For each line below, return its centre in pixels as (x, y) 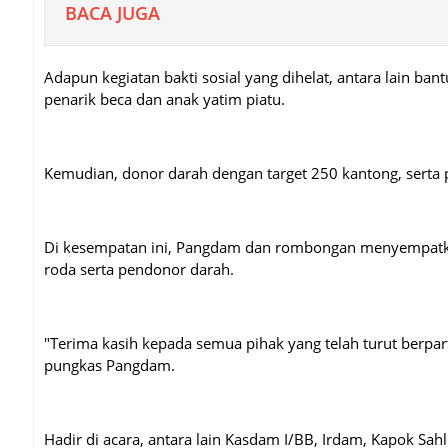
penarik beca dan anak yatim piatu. (166, 99)
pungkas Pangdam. (111, 365)
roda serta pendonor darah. (139, 269)
